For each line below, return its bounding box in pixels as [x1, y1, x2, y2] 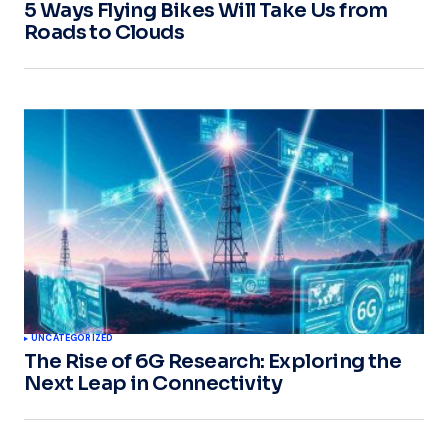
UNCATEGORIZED [31, 332, 114, 345]
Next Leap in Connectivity [24, 371, 282, 397]
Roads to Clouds [24, 20, 184, 46]
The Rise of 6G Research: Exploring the [24, 349, 402, 375]
